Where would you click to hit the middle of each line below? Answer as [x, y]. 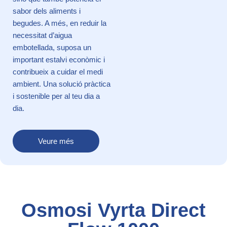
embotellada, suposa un [52, 47]
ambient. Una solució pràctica [62, 84]
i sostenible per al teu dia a [56, 96]
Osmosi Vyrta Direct [113, 210]
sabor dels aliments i [47, 11]
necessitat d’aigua [42, 35]
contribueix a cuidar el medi [58, 71]
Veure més [56, 141]
